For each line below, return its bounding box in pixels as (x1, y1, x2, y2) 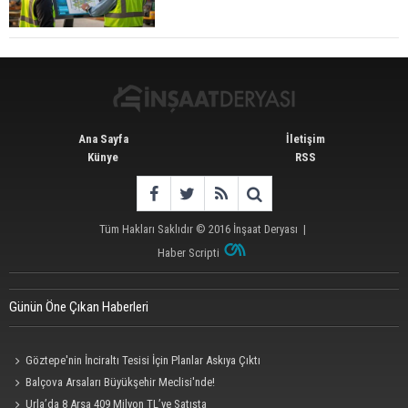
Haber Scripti (158, 245, 220, 260)
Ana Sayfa (77, 131, 128, 146)
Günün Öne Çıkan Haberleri (9, 298, 148, 315)
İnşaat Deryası (233, 221, 298, 236)
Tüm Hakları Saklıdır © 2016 (99, 221, 233, 236)
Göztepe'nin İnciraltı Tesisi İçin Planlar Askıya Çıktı (25, 352, 261, 367)
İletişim (285, 131, 325, 146)
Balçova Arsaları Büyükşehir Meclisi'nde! (25, 374, 216, 389)
